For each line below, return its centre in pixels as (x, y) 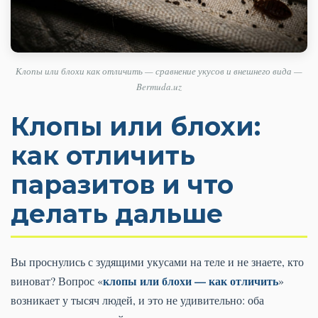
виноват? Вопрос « (57, 281)
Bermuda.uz (159, 87)
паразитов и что (122, 185)
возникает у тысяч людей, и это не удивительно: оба (137, 300)
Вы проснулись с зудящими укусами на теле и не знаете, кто (157, 262)
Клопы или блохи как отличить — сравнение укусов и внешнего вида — (159, 71)
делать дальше (117, 214)
